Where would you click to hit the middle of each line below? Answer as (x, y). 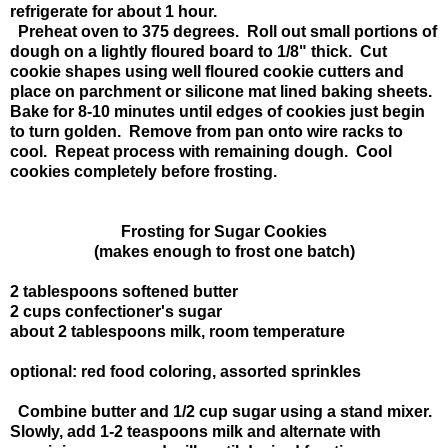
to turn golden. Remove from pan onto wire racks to (206, 131)
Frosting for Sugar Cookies (224, 231)
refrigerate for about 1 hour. (113, 11)
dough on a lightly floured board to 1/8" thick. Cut (198, 51)
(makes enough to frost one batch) (224, 251)
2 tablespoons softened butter (124, 291)
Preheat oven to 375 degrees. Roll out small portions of (223, 31)
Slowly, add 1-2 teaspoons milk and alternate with (195, 431)
